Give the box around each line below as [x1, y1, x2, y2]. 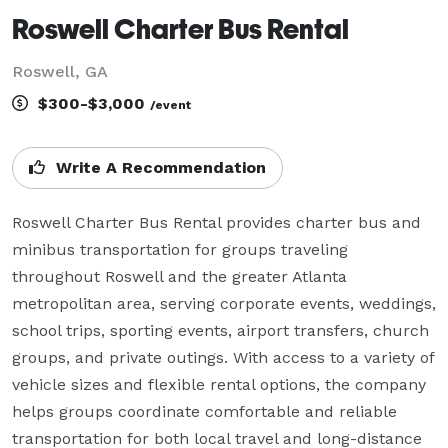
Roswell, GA [12, 61, 108, 81]
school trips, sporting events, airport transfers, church [12, 320, 429, 340]
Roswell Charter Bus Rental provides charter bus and [12, 212, 421, 232]
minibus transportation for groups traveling [12, 239, 348, 259]
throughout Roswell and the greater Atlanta [12, 266, 347, 286]
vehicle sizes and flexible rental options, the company [12, 374, 426, 394]
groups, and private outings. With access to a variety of [12, 347, 434, 367]
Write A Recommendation [51, 157, 266, 177]
